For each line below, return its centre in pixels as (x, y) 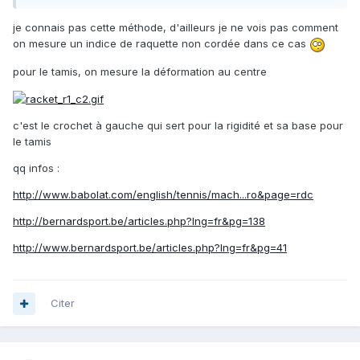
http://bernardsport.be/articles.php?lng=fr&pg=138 (139, 221)
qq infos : (36, 168)
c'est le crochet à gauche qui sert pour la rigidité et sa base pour (178, 126)
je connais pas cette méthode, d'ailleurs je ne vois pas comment (176, 28)
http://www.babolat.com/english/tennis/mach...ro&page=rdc (163, 195)
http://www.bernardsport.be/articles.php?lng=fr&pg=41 (150, 248)
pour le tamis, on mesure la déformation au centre (140, 71)
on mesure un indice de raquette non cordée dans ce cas (161, 44)
